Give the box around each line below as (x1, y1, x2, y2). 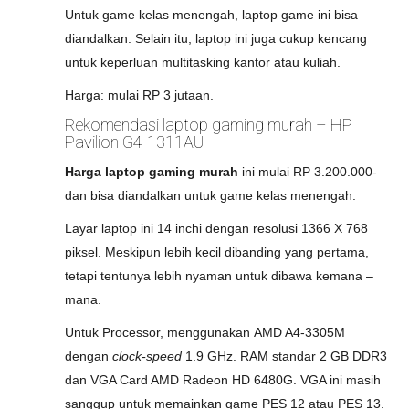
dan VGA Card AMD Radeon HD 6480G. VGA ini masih (65, 372, 381, 387)
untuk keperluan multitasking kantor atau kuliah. (65, 55, 341, 69)
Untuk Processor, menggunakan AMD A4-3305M (65, 325, 345, 340)
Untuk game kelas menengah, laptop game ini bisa (65, 7, 358, 22)
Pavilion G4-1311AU (65, 132, 204, 152)
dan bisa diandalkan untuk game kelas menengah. (65, 188, 356, 203)
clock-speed (112, 349, 185, 363)
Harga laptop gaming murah (65, 164, 238, 179)
